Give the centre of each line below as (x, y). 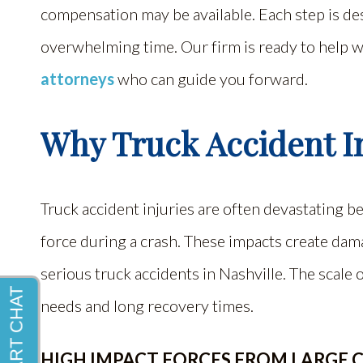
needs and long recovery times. (147, 305)
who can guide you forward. (211, 78)
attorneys (77, 78)
